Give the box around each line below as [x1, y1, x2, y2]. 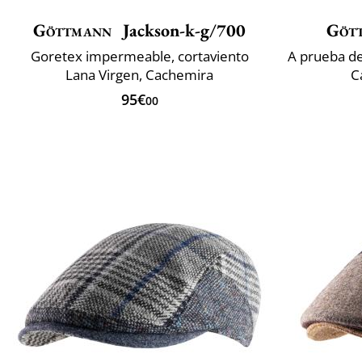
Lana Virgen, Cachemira [65, 65, 213, 84]
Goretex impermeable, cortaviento [30, 46, 249, 65]
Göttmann [32, 18, 112, 42]
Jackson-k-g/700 [119, 18, 246, 42]
